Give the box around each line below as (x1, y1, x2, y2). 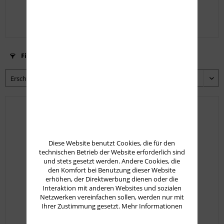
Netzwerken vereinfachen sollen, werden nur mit (39, 192, 184, 202)
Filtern (19, 51, 43, 60)
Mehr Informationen (121, 201, 182, 211)
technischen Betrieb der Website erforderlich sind (38, 147, 185, 157)
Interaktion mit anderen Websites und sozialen (42, 183, 181, 193)
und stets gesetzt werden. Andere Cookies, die (43, 156, 180, 166)
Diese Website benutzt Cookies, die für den (48, 138, 175, 148)
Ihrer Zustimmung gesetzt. (41, 201, 121, 211)
